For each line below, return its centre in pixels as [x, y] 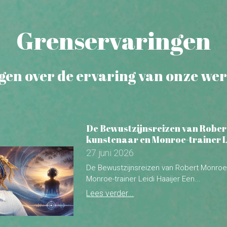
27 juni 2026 [110, 95]
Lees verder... [110, 135]
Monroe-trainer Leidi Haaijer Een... [144, 121]
